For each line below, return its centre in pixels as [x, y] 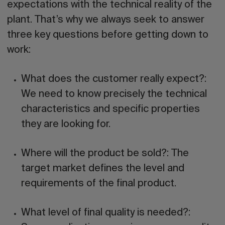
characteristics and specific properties [110, 109]
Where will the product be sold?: [96, 154]
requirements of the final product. [99, 184]
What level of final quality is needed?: [106, 213]
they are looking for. [66, 125]
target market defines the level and [103, 169]
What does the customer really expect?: [114, 79]
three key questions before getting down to [108, 35]
